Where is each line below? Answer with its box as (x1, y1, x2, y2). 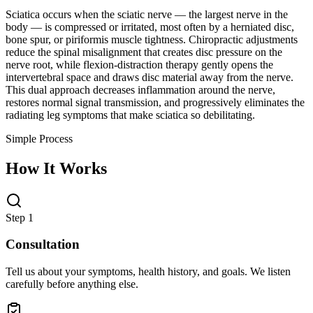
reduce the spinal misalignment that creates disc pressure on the (6, 45, 282, 58)
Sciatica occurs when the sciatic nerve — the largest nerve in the (6, 8, 288, 20)
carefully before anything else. (6, 277, 138, 290)
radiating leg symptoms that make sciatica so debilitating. (6, 108, 255, 121)
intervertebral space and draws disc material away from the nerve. (6, 71, 293, 83)
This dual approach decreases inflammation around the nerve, (6, 83, 275, 96)
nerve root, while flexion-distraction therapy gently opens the (6, 58, 273, 71)
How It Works (6, 159, 107, 177)
